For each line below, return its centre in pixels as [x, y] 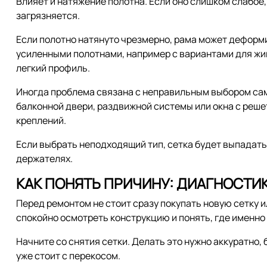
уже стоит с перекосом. [68, 255]
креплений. [41, 120]
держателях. [44, 158]
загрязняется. [48, 15]
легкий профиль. [53, 68]
